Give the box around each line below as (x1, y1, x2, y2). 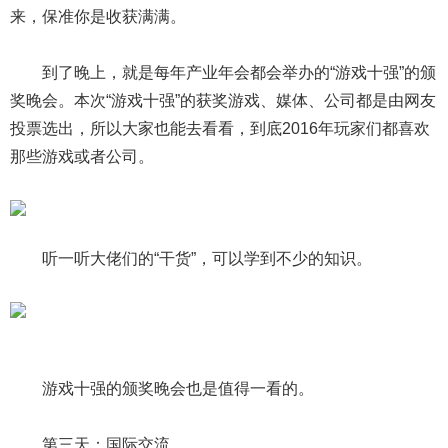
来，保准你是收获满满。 (10, 7, 186, 25)
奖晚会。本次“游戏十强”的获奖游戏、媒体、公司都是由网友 (10, 92, 436, 110)
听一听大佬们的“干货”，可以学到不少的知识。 (42, 249, 372, 267)
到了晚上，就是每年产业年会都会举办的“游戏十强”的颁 (42, 64, 436, 82)
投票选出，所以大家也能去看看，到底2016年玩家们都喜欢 (10, 120, 430, 138)
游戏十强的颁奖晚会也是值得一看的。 (42, 379, 314, 397)
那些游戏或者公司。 (10, 148, 154, 166)
